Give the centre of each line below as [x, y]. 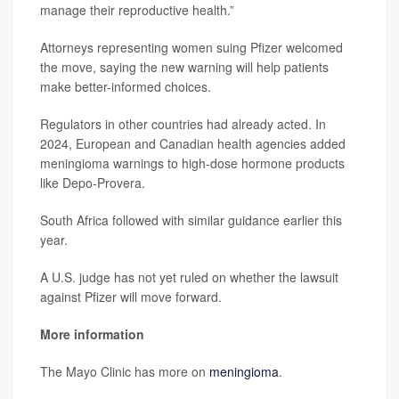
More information [92, 334]
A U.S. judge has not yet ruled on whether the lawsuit [189, 277]
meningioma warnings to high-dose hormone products [192, 163]
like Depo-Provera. [93, 183]
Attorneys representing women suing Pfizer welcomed [191, 47]
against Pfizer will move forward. [131, 297]
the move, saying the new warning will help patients [184, 67]
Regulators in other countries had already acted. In [183, 124]
